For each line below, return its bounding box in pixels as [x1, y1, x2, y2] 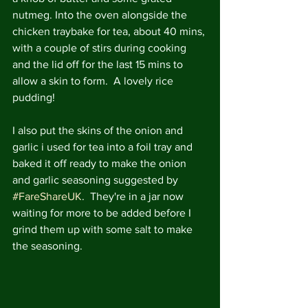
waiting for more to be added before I [12, 207, 194, 219]
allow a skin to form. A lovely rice [12, 75, 176, 87]
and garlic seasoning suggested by [12, 174, 181, 186]
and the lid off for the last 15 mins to [12, 58, 186, 70]
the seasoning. [12, 240, 82, 252]
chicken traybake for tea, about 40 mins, [12, 25, 208, 37]
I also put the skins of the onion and [12, 124, 186, 136]
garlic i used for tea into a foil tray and [12, 141, 195, 153]
